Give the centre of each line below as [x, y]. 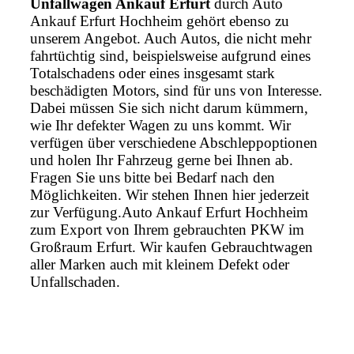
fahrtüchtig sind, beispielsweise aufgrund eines [170, 56]
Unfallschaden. [75, 282]
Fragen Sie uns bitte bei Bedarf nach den [153, 178]
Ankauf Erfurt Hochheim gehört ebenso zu [160, 21]
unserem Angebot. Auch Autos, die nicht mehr [171, 39]
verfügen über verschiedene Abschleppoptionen [174, 143]
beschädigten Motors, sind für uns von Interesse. [176, 91]
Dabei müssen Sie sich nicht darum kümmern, [169, 108]
